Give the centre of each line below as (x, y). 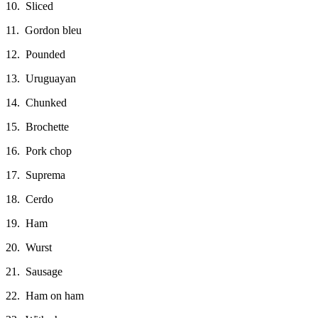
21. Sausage (34, 271)
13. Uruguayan (41, 78)
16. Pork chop (39, 150)
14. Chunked (36, 102)
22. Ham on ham (45, 295)
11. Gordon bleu (44, 30)
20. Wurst (29, 247)
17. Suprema (35, 175)
